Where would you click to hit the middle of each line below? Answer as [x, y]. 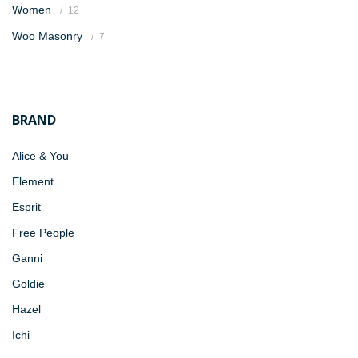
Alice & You [40, 156]
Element [33, 181]
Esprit [26, 207]
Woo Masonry [47, 36]
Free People [43, 233]
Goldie [28, 284]
